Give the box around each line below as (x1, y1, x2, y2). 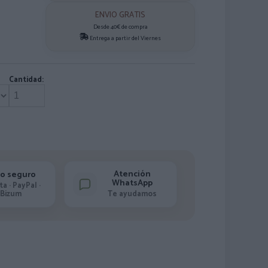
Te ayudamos (108, 188, 157, 200)
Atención (114, 167, 151, 181)
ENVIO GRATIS (95, 9, 145, 22)
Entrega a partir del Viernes (89, 33, 161, 43)
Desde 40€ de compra (93, 22, 148, 32)
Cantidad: (9, 74, 44, 86)
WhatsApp (112, 176, 153, 190)
